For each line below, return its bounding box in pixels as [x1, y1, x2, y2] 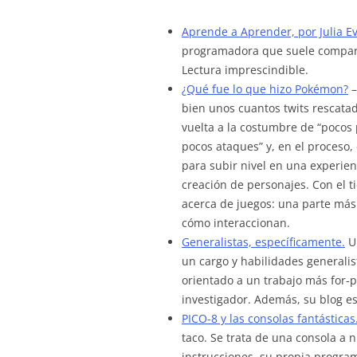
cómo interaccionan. [182, 215, 290, 231]
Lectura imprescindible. [182, 62, 308, 78]
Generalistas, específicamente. [182, 234, 345, 250]
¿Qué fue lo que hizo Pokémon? [182, 81, 348, 97]
